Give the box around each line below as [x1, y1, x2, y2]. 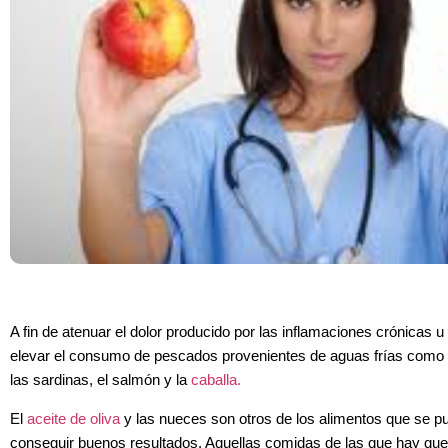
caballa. [187, 372, 241, 389]
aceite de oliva [27, 410, 120, 427]
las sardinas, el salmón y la [10, 372, 187, 389]
